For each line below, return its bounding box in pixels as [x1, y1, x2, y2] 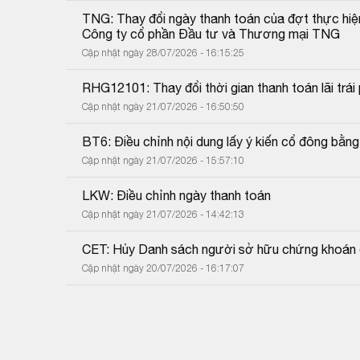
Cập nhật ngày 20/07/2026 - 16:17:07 [82, 261, 244, 274]
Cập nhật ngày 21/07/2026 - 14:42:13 [82, 207, 244, 220]
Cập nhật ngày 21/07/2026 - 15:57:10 [82, 153, 244, 166]
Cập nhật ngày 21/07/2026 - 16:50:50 [82, 100, 244, 112]
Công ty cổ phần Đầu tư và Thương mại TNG [82, 26, 340, 41]
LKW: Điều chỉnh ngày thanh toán [82, 187, 271, 202]
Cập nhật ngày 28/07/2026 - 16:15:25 [82, 46, 244, 59]
